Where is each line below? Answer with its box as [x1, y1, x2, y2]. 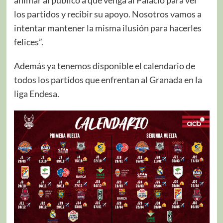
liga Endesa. [13, 88, 59, 99]
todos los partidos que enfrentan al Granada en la [13, 74, 202, 85]
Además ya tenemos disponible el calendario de [13, 60, 195, 71]
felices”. [13, 36, 43, 47]
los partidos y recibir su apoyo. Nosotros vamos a [13, 8, 202, 19]
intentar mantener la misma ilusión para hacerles [13, 22, 202, 33]
